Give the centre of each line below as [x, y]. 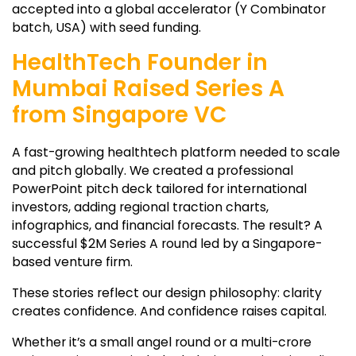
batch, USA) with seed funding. [106, 27]
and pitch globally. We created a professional [153, 170]
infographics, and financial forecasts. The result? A [167, 225]
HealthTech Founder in [140, 62]
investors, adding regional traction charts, [140, 207]
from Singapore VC [119, 114]
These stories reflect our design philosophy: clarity [167, 292]
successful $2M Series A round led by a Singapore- [167, 243]
